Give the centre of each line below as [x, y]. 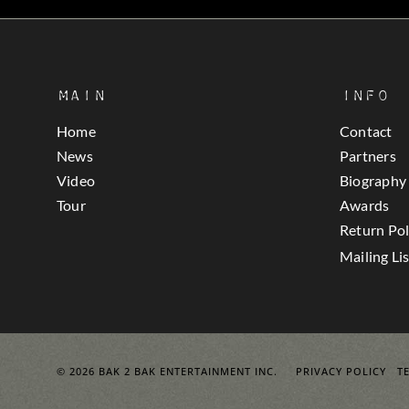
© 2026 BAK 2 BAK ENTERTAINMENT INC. [176, 371]
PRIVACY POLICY [341, 371]
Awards [365, 204]
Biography [373, 180]
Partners [368, 155]
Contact [366, 131]
